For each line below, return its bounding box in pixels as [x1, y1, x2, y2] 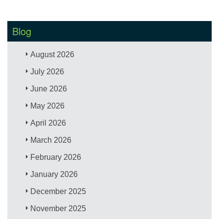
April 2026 [30, 118, 66, 127]
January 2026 [30, 170, 78, 178]
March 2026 [30, 135, 72, 144]
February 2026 [30, 153, 82, 161]
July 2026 [30, 67, 65, 76]
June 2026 [30, 84, 67, 93]
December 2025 [30, 187, 87, 196]
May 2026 [30, 101, 65, 110]
